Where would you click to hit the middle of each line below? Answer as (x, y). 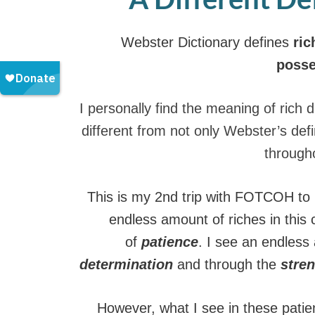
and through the (229, 264)
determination (126, 264)
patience (170, 242)
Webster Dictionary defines (205, 42)
